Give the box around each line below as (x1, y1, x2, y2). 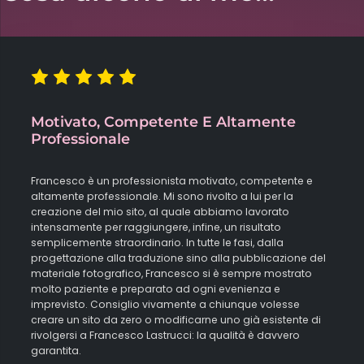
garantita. (31, 343, 82, 357)
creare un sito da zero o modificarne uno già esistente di (31, 312, 322, 327)
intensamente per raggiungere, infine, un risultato (31, 219, 282, 234)
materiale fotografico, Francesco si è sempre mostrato (31, 266, 313, 280)
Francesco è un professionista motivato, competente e (31, 173, 314, 188)
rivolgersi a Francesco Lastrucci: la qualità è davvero (31, 327, 301, 342)
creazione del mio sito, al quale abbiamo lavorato (31, 204, 290, 219)
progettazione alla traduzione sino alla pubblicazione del (31, 250, 327, 265)
